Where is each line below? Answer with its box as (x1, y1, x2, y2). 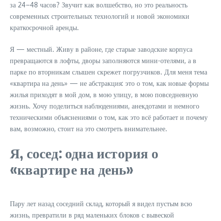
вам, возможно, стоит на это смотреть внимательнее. (10, 124, 167, 133)
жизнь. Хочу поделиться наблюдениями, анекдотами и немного (10, 102, 199, 110)
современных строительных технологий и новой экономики (10, 12, 189, 20)
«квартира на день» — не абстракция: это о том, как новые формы (10, 79, 209, 87)
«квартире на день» (10, 160, 134, 178)
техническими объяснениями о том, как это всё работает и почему (10, 113, 208, 121)
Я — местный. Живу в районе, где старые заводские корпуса (10, 45, 192, 53)
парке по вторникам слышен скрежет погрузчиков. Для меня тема (10, 68, 207, 76)
